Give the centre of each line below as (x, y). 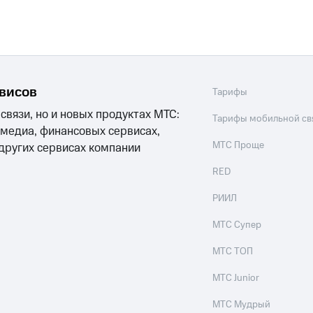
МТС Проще (239, 145)
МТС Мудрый (242, 305)
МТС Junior (236, 278)
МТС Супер (237, 225)
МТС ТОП (233, 252)
